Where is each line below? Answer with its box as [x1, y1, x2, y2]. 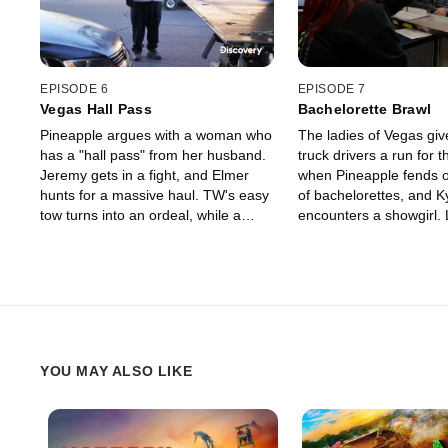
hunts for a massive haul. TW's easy [40, 186, 269, 203]
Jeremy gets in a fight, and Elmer [40, 166, 249, 183]
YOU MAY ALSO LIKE [40, 362, 193, 379]
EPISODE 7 [297, 81, 366, 96]
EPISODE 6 [40, 81, 109, 96]
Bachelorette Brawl [297, 100, 432, 117]
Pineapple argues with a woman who [40, 126, 272, 143]
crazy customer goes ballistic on [40, 226, 242, 243]
